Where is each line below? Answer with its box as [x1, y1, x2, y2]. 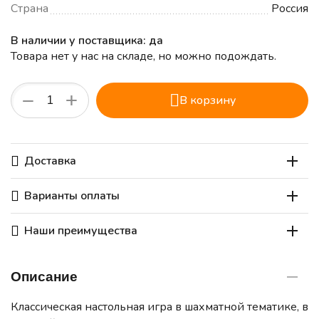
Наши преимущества [24, 223, 137, 239]
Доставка [24, 153, 76, 169]
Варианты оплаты [24, 188, 120, 204]
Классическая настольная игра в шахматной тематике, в [11, 299, 308, 315]
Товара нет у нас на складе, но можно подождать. [11, 48, 276, 65]
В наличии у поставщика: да [11, 33, 163, 49]
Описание [11, 269, 78, 285]
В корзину [179, 93, 236, 109]
